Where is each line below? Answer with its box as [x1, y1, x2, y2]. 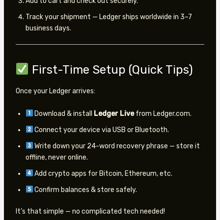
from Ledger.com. [134, 109, 192, 118]
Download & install [33, 109, 94, 118]
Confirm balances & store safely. [33, 185, 137, 194]
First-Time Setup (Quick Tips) [28, 63, 193, 77]
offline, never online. [25, 153, 88, 162]
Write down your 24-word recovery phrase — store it [33, 141, 200, 150]
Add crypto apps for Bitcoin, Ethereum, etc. [33, 169, 173, 178]
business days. [25, 24, 71, 33]
